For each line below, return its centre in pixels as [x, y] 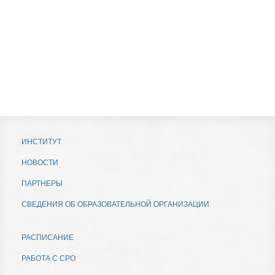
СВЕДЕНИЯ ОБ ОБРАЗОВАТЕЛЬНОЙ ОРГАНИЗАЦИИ [115, 204]
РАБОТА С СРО [48, 258]
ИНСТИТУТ [41, 142]
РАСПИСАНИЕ [48, 238]
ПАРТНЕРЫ [42, 184]
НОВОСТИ [40, 163]
